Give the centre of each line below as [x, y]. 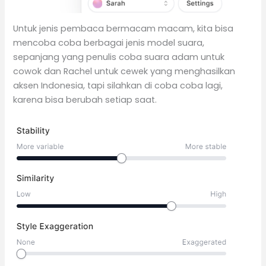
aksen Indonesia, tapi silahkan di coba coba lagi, [118, 86]
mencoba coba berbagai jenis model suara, [109, 43]
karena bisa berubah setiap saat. [85, 100]
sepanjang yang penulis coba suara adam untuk [119, 57]
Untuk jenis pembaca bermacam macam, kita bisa [123, 29]
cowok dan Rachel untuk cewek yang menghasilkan [124, 72]
